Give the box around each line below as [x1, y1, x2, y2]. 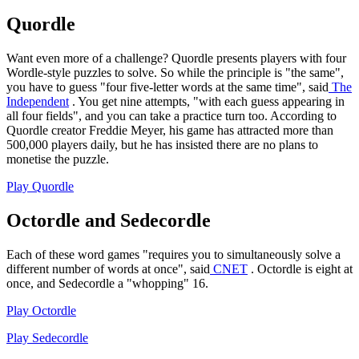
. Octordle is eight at [248, 262, 353, 276]
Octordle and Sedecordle [6, 210, 211, 232]
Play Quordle [6, 179, 74, 194]
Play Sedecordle [6, 331, 88, 345]
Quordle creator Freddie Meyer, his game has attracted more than [6, 123, 333, 138]
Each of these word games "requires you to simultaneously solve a [6, 248, 341, 262]
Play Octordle [6, 304, 76, 318]
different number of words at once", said [6, 262, 210, 276]
